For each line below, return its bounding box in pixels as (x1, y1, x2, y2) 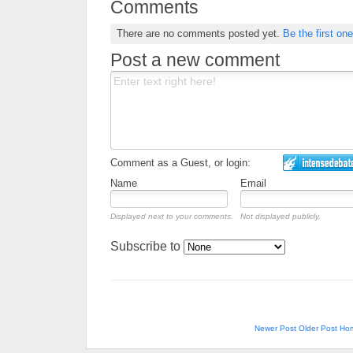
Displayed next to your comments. (110, 212, 233, 221)
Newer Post (254, 323, 296, 333)
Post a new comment (110, 50, 280, 70)
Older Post (298, 323, 337, 333)
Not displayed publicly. (240, 212, 321, 221)
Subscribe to (110, 239, 184, 253)
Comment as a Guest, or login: (110, 157, 251, 169)
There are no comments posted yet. (116, 27, 283, 39)
